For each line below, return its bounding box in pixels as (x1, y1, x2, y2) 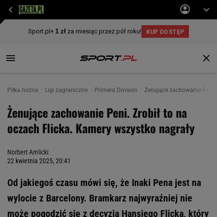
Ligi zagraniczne (45, 87, 89, 93)
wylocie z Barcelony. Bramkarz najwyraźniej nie (7, 192, 192, 204)
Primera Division (94, 87, 139, 93)
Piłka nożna (7, 87, 40, 93)
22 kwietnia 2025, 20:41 (7, 157, 71, 165)
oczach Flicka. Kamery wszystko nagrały (7, 119, 195, 137)
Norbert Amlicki (7, 148, 48, 156)
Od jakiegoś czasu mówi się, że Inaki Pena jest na (7, 177, 201, 188)
